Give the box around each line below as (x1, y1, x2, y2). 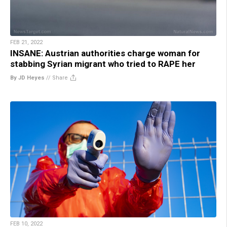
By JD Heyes (10, 74, 45, 81)
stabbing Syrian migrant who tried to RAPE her (10, 58, 196, 69)
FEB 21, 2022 (10, 39, 43, 46)
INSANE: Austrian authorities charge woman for (10, 48, 200, 58)
